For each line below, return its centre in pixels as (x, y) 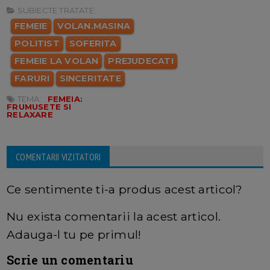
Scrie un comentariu (70, 259)
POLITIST (37, 43)
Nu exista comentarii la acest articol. (114, 216)
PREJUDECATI (141, 61)
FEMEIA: (65, 99)
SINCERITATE (90, 78)
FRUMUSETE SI (39, 106)
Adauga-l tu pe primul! (74, 234)
